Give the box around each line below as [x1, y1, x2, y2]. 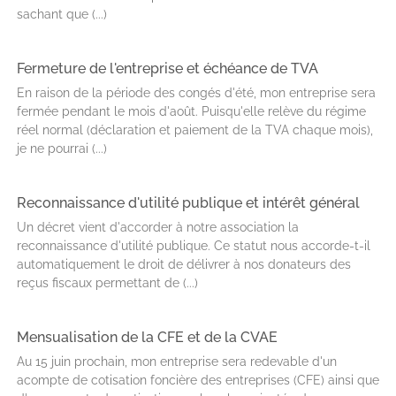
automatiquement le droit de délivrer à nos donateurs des [17, 257, 351, 271]
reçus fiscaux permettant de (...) [17, 276, 198, 290]
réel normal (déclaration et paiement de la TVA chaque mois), [17, 123, 373, 137]
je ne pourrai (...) [17, 141, 107, 156]
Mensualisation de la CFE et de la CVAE [17, 329, 278, 346]
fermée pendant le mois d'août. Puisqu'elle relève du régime [17, 104, 366, 118]
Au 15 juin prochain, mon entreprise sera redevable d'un [17, 354, 337, 369]
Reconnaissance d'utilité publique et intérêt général [17, 194, 360, 211]
